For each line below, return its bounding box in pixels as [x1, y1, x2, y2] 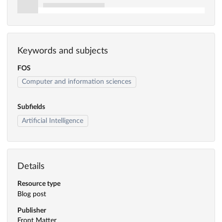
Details [17, 162, 45, 171]
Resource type [17, 180, 60, 187]
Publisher [17, 207, 46, 214]
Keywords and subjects [17, 46, 108, 55]
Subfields [17, 104, 45, 111]
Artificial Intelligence [22, 117, 84, 125]
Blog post [17, 190, 46, 198]
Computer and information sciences [22, 78, 132, 86]
